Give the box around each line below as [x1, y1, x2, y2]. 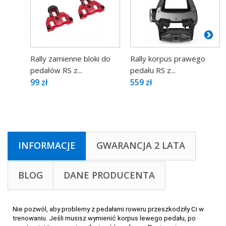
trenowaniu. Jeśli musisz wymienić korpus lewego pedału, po [13, 214, 196, 222]
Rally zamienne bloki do [30, 53, 110, 64]
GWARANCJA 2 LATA [96, 139, 185, 151]
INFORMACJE [18, 139, 76, 151]
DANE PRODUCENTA [64, 168, 155, 181]
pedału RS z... [130, 65, 176, 75]
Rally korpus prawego [130, 53, 205, 64]
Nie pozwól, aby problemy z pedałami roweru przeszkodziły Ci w [13, 205, 204, 213]
